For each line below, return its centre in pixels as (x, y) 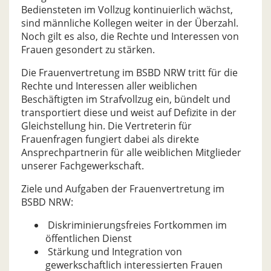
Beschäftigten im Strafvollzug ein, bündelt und (126, 99)
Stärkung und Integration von (114, 252)
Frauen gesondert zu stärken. (88, 50)
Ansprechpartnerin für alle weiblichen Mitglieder (131, 152)
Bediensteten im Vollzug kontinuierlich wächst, (127, 10)
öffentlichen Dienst (89, 238)
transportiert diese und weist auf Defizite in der (129, 113)
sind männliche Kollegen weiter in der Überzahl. (130, 23)
